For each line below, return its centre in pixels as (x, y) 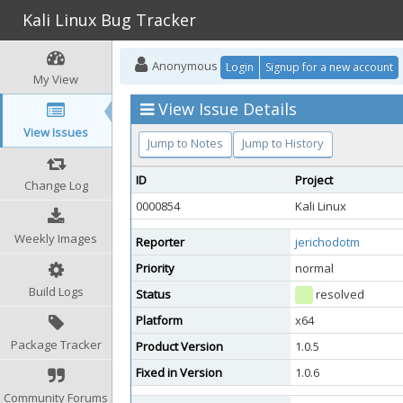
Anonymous (185, 66)
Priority (155, 268)
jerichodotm (327, 242)
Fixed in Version (179, 372)
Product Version (179, 346)
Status (153, 294)
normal (314, 268)
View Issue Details (228, 109)
